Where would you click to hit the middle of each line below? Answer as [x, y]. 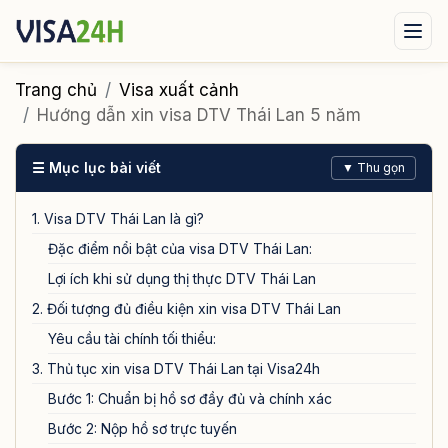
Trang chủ [56, 90]
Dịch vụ [373, 84]
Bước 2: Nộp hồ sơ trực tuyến [142, 428]
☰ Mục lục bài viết [96, 167]
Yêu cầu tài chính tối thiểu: [132, 338]
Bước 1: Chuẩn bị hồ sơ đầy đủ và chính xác [190, 398]
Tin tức [59, 133]
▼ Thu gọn [373, 167]
